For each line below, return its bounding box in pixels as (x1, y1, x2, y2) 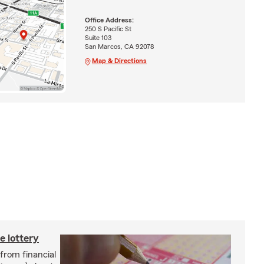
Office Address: (84, 16, 134, 24)
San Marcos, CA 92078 (84, 43, 154, 51)
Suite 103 (84, 34, 111, 42)
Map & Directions (91, 57, 147, 65)
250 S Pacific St (84, 25, 131, 33)
